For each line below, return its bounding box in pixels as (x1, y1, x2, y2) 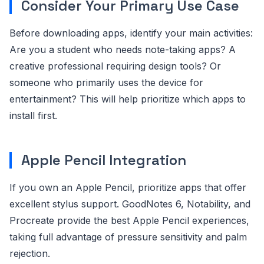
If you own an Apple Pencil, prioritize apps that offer (9, 181, 246, 194)
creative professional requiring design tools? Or (9, 60, 221, 72)
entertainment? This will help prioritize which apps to (9, 93, 246, 105)
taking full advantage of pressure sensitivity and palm (9, 231, 247, 243)
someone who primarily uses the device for (9, 77, 203, 89)
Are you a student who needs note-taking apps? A (9, 44, 236, 56)
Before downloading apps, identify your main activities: (9, 27, 253, 39)
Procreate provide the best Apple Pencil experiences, (9, 214, 249, 227)
